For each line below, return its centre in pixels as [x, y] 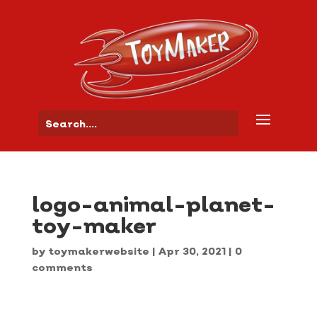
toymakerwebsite [98, 251]
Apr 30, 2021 [192, 251]
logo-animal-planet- [153, 204]
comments [62, 267]
